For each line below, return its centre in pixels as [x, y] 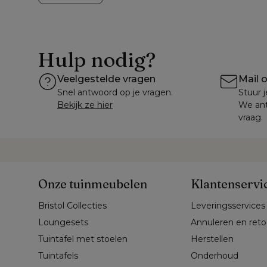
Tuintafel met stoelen [83, 239]
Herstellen [212, 239]
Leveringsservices [228, 206]
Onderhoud [215, 256]
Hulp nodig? [97, 60]
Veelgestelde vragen [106, 79]
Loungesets [63, 223]
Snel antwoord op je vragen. [115, 93]
